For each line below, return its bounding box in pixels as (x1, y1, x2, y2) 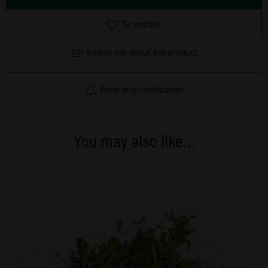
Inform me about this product (83, 47, 197, 57)
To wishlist (118, 19, 162, 29)
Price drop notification (97, 84, 183, 95)
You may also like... (73, 132, 195, 151)
